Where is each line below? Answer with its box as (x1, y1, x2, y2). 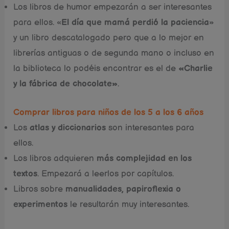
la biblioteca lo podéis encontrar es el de (13, 63, 179, 74)
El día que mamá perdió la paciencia (61, 17, 210, 28)
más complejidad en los (97, 153, 192, 164)
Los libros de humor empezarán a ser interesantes (13, 2, 212, 13)
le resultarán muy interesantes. (67, 199, 190, 210)
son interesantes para (106, 122, 195, 133)
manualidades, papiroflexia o (65, 184, 181, 194)
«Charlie (178, 63, 213, 74)
